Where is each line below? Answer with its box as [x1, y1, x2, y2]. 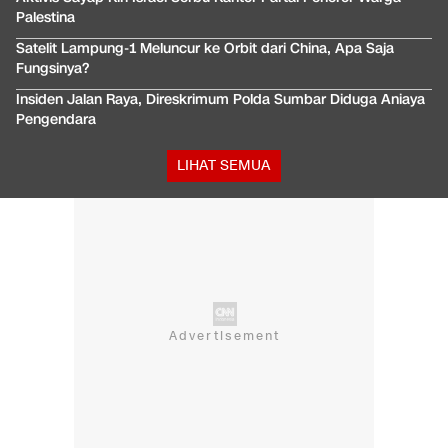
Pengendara [16, 109, 96, 129]
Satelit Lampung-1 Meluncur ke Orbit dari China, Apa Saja [16, 38, 394, 58]
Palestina [16, 7, 75, 27]
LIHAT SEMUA [177, 155, 271, 175]
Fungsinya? [16, 58, 89, 78]
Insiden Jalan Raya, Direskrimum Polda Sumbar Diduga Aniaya [16, 89, 425, 109]
